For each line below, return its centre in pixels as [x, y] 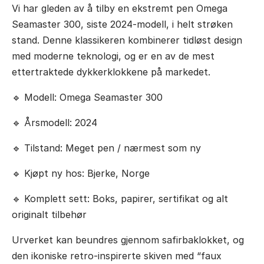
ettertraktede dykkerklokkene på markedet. [111, 72]
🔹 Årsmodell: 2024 [55, 122]
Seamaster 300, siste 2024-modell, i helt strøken [122, 24]
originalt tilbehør [49, 214]
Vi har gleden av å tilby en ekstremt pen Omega [120, 8]
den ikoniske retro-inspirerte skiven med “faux [117, 255]
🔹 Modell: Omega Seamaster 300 [87, 97]
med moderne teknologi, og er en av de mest [113, 56]
